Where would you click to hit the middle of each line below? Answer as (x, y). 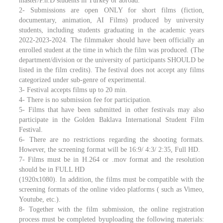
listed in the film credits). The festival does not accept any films (111, 70)
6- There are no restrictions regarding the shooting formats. (111, 140)
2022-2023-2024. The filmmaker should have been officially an (111, 40)
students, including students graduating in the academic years (111, 30)
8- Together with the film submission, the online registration (111, 209)
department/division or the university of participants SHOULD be (111, 60)
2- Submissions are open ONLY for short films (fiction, (111, 10)
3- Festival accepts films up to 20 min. (73, 90)
